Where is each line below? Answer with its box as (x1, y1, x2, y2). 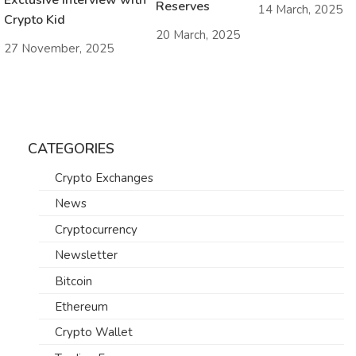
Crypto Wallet (55, 324, 133, 341)
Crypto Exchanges (55, 170, 153, 187)
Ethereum (55, 298, 108, 315)
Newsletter (55, 247, 118, 264)
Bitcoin (55, 273, 92, 289)
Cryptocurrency (55, 221, 137, 238)
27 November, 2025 (4, 40, 114, 56)
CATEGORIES (28, 138, 114, 158)
